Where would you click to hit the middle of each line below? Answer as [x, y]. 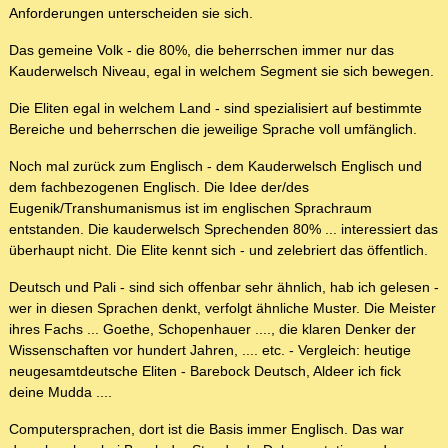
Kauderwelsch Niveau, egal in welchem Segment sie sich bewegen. [221, 71]
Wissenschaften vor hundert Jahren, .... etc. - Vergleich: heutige [210, 350]
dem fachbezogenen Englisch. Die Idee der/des [159, 187]
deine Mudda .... [60, 392]
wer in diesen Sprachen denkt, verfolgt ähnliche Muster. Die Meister [222, 308]
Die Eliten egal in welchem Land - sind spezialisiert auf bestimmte [215, 108]
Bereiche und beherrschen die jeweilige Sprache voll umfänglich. [213, 129]
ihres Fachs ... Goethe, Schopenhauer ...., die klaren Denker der [212, 329]
